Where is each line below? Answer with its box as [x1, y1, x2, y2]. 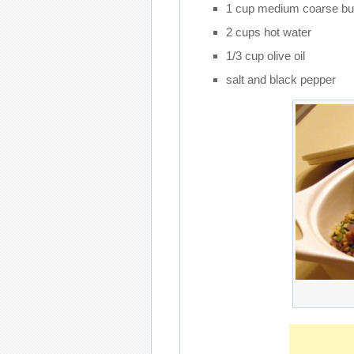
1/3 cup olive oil [225, 49, 305, 62]
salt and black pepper [225, 73, 336, 86]
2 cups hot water [225, 25, 311, 39]
